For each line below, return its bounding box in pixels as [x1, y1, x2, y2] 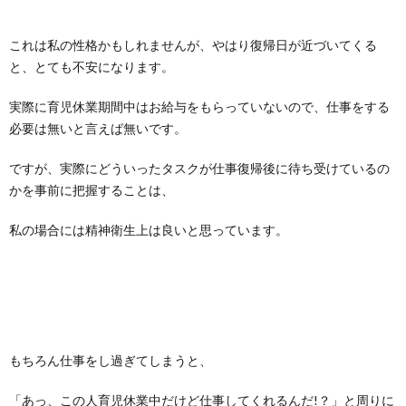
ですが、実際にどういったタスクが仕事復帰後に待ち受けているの [9, 160, 390, 176]
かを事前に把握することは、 [9, 182, 174, 198]
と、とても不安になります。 [9, 59, 174, 74]
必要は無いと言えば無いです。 [9, 121, 187, 136]
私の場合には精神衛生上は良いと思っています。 [9, 222, 288, 237]
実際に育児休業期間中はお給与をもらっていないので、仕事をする [9, 99, 390, 114]
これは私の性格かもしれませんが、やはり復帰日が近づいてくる [9, 37, 377, 53]
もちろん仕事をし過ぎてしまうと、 [9, 353, 212, 368]
